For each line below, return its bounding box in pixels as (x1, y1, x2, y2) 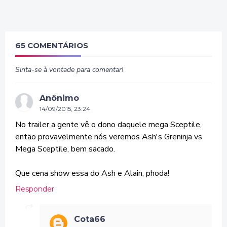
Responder (15, 184, 54, 194)
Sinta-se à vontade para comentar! (15, 64, 123, 74)
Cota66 (74, 214, 105, 224)
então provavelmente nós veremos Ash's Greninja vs (15, 131, 202, 142)
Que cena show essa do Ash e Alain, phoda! (15, 167, 169, 179)
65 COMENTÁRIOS (15, 40, 88, 50)
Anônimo (40, 93, 79, 103)
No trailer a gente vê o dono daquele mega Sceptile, (15, 119, 202, 130)
